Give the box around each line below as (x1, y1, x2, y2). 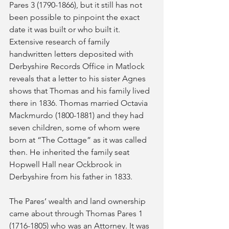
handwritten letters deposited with (9, 49, 135, 59)
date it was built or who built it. (9, 25, 122, 34)
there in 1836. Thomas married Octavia (9, 98, 150, 108)
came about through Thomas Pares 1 (9, 209, 145, 218)
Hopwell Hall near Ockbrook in (9, 159, 124, 169)
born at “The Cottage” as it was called (9, 135, 149, 145)
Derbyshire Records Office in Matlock (9, 61, 147, 71)
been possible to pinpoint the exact (9, 12, 142, 22)
